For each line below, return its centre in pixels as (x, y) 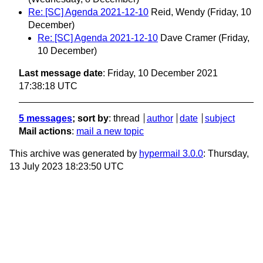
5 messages (45, 119)
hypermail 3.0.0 (171, 154)
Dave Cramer (188, 38)
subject (220, 119)
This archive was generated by (74, 154)
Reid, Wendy (178, 12)
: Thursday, (226, 154)
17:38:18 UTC (48, 86)
